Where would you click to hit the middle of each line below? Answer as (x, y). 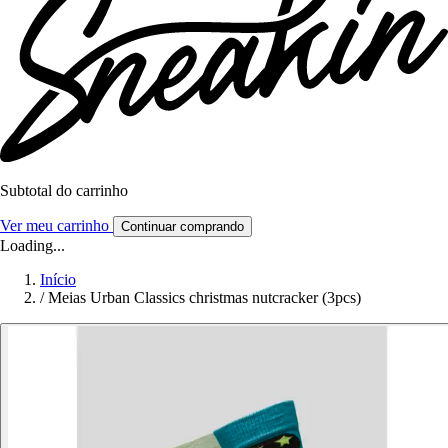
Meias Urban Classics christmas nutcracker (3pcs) (204, 298)
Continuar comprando (182, 227)
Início (58, 280)
